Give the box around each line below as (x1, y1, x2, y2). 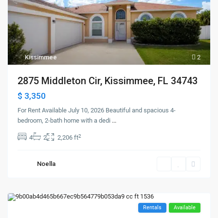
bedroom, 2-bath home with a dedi (18, 117, 112, 125)
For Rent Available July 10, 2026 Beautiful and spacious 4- (18, 107, 176, 114)
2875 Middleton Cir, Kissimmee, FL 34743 (18, 75, 198, 87)
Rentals (143, 204, 162, 211)
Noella (37, 160, 56, 168)
